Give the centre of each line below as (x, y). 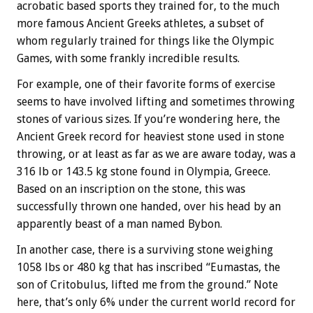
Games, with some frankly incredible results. (128, 59)
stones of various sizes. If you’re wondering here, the (148, 119)
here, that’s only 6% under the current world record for (156, 303)
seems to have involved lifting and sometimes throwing (156, 102)
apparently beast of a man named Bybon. (119, 224)
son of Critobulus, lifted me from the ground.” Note (147, 285)
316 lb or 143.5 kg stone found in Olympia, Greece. (144, 172)
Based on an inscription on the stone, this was (131, 189)
